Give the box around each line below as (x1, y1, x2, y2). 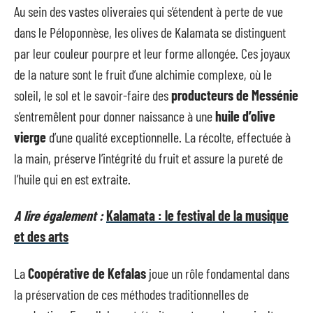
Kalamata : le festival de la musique (106, 207, 289, 224)
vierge (14, 128, 46, 145)
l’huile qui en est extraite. (14, 170, 131, 187)
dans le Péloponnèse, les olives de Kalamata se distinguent (14, 23, 286, 41)
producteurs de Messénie (171, 86, 298, 103)
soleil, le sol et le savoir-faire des (14, 86, 171, 103)
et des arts (14, 228, 68, 245)
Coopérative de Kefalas (28, 264, 146, 282)
